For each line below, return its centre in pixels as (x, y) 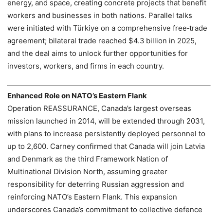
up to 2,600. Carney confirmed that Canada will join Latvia (106, 146)
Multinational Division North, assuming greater (87, 172)
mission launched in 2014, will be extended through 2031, (106, 121)
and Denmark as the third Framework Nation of (88, 159)
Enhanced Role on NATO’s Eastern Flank (77, 96)
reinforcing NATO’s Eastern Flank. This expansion (92, 197)
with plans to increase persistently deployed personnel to (106, 134)
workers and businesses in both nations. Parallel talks (100, 15)
